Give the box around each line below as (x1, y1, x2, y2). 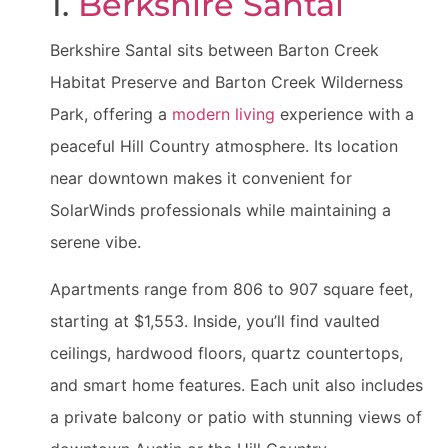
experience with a (275, 104, 414, 125)
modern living (172, 104, 275, 125)
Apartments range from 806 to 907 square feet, (50, 278, 413, 299)
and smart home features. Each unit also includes (50, 374, 423, 395)
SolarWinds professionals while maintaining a (50, 200, 391, 221)
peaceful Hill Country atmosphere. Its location (50, 136, 398, 157)
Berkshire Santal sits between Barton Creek (50, 40, 379, 61)
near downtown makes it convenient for (50, 168, 352, 189)
